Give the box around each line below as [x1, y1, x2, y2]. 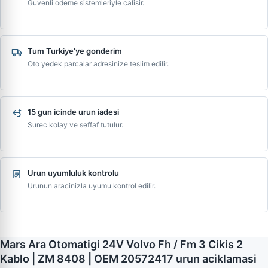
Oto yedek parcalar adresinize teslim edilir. [28, 59, 169, 68]
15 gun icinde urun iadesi [28, 107, 119, 117]
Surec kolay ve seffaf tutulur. [28, 120, 123, 129]
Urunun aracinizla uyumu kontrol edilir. [28, 181, 156, 190]
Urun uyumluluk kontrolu [28, 168, 119, 178]
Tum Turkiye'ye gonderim [28, 46, 122, 56]
